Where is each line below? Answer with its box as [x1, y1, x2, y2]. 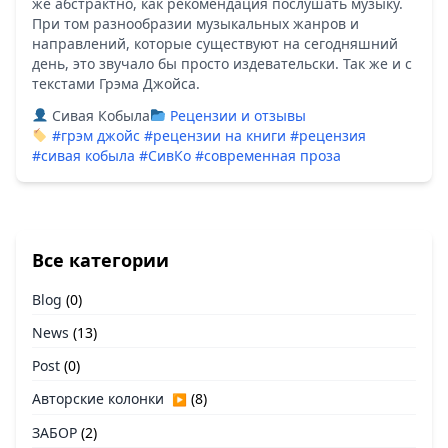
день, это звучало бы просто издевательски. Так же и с [32, 54, 412, 73]
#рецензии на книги [143, 126, 286, 145]
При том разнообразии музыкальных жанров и [32, 14, 359, 33]
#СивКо [139, 146, 191, 165]
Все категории [32, 248, 169, 272]
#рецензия [289, 126, 366, 145]
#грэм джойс [51, 126, 140, 145]
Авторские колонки [32, 389, 164, 408]
